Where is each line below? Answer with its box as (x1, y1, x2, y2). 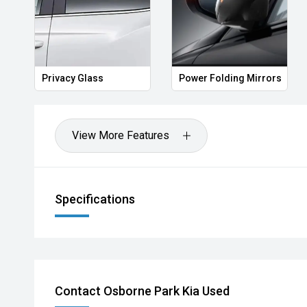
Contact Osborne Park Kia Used (55, 284, 230, 298)
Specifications (55, 192, 135, 206)
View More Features (72, 129, 169, 142)
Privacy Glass (42, 73, 103, 84)
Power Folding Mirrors (178, 73, 282, 84)
